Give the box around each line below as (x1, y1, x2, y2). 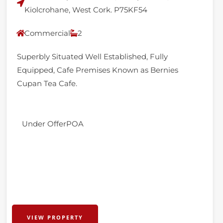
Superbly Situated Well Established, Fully (17, 52, 168, 61)
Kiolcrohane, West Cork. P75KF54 (24, 5, 148, 14)
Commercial (24, 28, 71, 38)
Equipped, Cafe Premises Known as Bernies (17, 65, 179, 75)
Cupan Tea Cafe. (17, 79, 78, 88)
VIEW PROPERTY (27, 214, 84, 221)
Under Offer (22, 119, 67, 128)
